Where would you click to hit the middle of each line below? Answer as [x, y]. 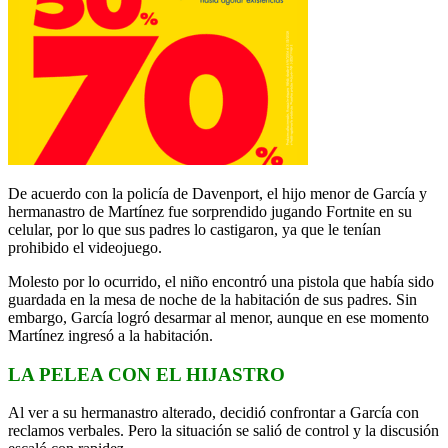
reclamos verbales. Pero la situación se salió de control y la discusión [223, 431]
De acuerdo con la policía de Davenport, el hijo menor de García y [217, 193]
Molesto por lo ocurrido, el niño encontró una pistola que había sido [221, 281]
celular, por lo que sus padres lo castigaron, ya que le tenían [194, 229]
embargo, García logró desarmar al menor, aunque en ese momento [218, 317]
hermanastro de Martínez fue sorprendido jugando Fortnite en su [210, 211]
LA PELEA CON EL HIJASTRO [149, 374]
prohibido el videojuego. [85, 247]
